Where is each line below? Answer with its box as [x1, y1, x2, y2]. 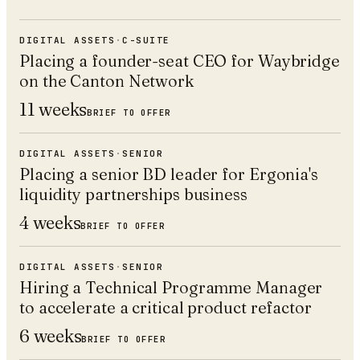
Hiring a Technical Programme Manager [19, 277, 323, 297]
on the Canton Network [19, 71, 194, 91]
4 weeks [19, 211, 81, 234]
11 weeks [19, 98, 88, 121]
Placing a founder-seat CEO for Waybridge [19, 51, 340, 71]
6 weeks [19, 325, 82, 347]
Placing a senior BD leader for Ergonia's [19, 164, 318, 184]
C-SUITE [122, 35, 170, 46]
